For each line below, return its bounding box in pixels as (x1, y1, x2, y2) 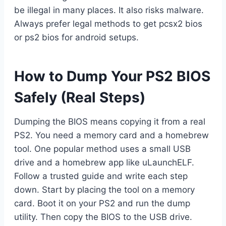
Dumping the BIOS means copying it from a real (14, 116, 205, 127)
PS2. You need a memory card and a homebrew (14, 130, 209, 140)
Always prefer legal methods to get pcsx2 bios (14, 18, 202, 29)
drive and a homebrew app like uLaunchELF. (14, 157, 194, 167)
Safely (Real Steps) (14, 88, 145, 106)
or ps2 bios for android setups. (14, 32, 139, 42)
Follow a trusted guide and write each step (14, 171, 188, 181)
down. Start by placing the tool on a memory (14, 184, 195, 195)
